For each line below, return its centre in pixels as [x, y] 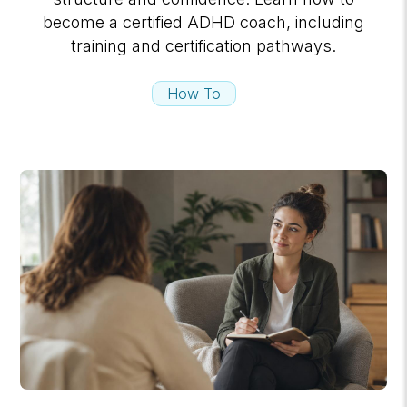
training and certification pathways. [203, 45]
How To [194, 93]
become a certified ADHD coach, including [203, 22]
